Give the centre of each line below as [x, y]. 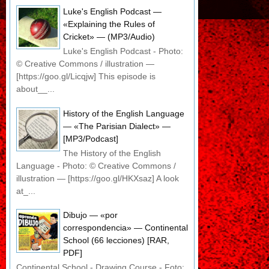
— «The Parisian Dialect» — [117, 126]
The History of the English [112, 153]
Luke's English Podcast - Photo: [123, 51]
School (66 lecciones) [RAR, [116, 240]
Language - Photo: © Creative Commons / [96, 165]
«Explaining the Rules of [109, 24]
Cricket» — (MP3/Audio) [109, 37]
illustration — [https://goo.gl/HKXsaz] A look [98, 178]
